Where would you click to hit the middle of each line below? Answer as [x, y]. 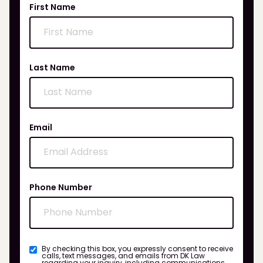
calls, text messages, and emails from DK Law [123, 255]
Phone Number [61, 188]
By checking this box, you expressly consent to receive [137, 248]
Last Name [52, 67]
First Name [53, 7]
